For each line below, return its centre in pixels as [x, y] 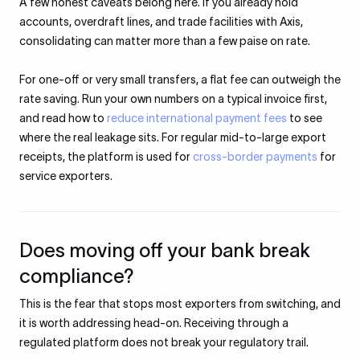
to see [305, 118]
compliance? [77, 276]
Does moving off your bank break [165, 250]
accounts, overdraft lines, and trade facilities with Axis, [161, 22]
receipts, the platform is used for [106, 157]
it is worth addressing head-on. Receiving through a [154, 323]
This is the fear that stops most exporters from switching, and [180, 304]
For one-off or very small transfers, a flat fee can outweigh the [180, 80]
